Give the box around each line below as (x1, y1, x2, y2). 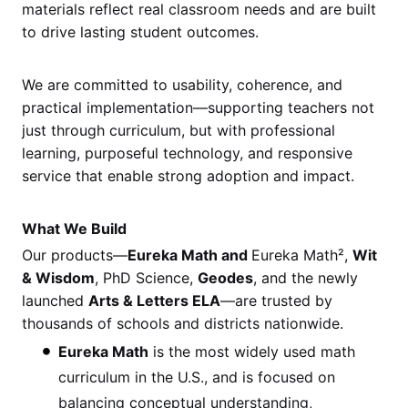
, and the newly (253, 268, 358, 287)
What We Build (22, 219, 127, 238)
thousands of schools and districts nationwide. (22, 313, 343, 332)
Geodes (198, 268, 253, 287)
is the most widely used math (148, 342, 355, 361)
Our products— (22, 245, 127, 264)
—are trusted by (220, 291, 332, 310)
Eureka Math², (251, 245, 352, 264)
